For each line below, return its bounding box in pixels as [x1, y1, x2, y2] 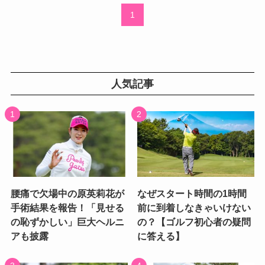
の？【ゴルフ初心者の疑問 [137, 216, 251, 228]
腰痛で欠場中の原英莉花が [10, 188, 124, 199]
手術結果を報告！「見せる [10, 202, 124, 214]
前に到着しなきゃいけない [137, 202, 251, 214]
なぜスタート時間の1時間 [137, 188, 247, 199]
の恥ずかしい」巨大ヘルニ [10, 216, 124, 228]
